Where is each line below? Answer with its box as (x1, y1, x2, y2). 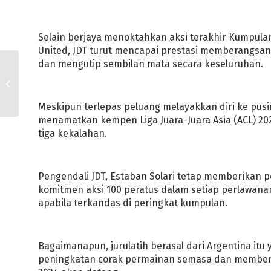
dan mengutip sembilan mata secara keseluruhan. (38, 57, 264, 70)
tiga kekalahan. (38, 127, 108, 139)
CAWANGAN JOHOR (21, 86, 86, 96)
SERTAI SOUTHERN (21, 99, 87, 108)
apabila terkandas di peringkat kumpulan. (38, 197, 228, 209)
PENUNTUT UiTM (21, 73, 79, 83)
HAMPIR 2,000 (21, 60, 72, 70)
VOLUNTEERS (21, 111, 68, 121)
